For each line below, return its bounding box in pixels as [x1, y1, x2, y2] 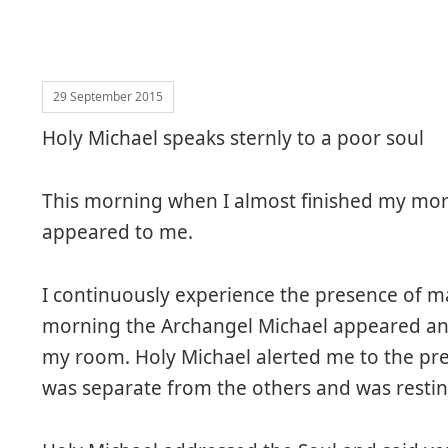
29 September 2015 [53, 88, 164, 106]
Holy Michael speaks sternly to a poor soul [42, 125, 425, 152]
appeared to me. [42, 219, 194, 246]
